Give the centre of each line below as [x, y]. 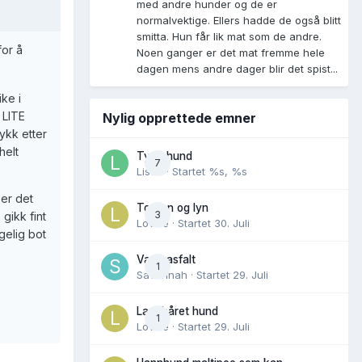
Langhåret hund [177, 311]
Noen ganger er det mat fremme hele [231, 52]
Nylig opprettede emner [179, 118]
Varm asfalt [166, 259]
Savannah [162, 274]
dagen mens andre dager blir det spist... [237, 68]
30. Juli [232, 223]
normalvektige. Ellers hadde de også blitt [239, 20]
